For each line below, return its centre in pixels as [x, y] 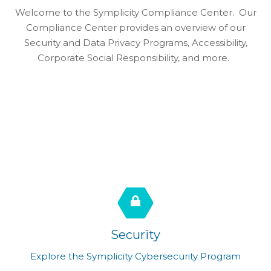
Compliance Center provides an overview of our [135, 28]
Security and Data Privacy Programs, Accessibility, [135, 43]
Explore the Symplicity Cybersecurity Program [135, 256]
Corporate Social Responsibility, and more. [135, 58]
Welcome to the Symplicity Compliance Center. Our [135, 13]
